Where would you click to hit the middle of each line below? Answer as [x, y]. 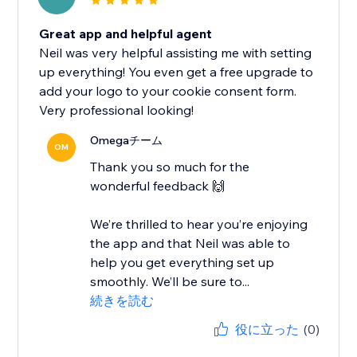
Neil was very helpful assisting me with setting [176, 53]
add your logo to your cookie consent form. [168, 91]
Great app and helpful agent [126, 34]
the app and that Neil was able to [190, 243]
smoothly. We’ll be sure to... [170, 282]
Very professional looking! [117, 110]
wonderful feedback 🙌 [158, 186]
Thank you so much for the [170, 167]
